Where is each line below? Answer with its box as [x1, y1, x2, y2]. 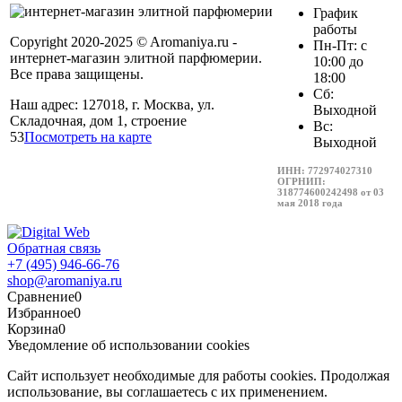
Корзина [7, 321, 58, 337]
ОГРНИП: [277, 176, 326, 188]
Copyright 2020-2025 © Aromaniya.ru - [10, 34, 237, 50]
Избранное [7, 305, 74, 321]
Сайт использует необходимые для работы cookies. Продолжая [7, 368, 389, 384]
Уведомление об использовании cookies [7, 337, 249, 354]
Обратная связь [7, 240, 100, 257]
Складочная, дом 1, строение [10, 113, 187, 129]
